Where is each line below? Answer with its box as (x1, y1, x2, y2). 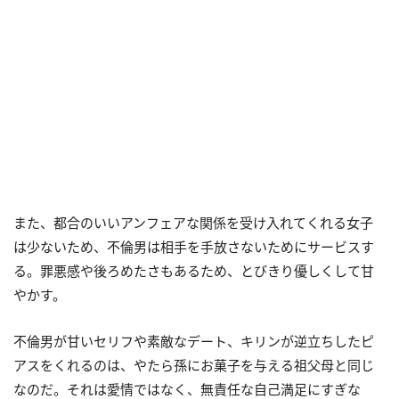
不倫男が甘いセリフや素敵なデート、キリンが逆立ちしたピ (13, 331, 374, 350)
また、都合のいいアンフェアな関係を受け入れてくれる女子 (13, 213, 373, 232)
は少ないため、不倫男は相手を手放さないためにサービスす (13, 237, 374, 256)
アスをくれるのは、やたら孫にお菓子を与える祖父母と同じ (13, 355, 374, 374)
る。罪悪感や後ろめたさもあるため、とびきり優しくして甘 (13, 261, 374, 280)
